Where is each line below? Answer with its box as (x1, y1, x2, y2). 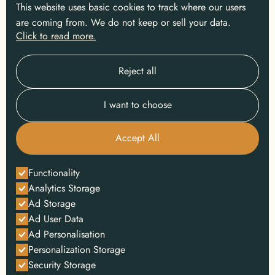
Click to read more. (16, 29, 96, 43)
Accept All (115, 131, 160, 145)
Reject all (118, 64, 157, 78)
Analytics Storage (28, 181, 100, 195)
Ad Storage (28, 196, 76, 211)
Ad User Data (28, 212, 83, 226)
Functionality (28, 166, 80, 180)
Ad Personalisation (28, 227, 105, 241)
